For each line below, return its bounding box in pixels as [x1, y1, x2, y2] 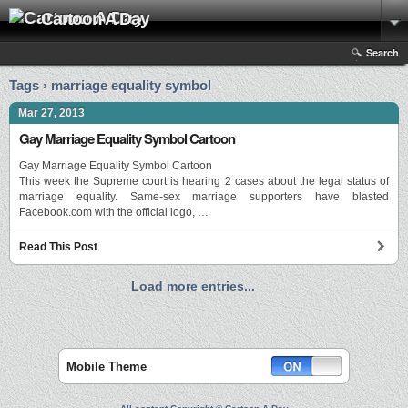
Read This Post [19, 240, 97, 254]
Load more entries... [131, 279, 255, 294]
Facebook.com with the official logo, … [19, 206, 209, 219]
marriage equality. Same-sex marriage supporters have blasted [19, 190, 389, 204]
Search [366, 46, 399, 59]
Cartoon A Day [41, 9, 149, 28]
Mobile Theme [66, 360, 147, 374]
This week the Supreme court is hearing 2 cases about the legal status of [19, 175, 389, 189]
